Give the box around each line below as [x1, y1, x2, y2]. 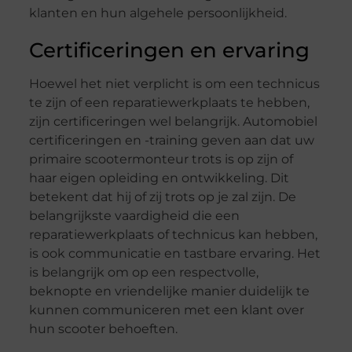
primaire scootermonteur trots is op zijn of [28, 152, 293, 167]
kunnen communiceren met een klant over [28, 302, 304, 318]
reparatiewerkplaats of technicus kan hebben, [28, 227, 317, 243]
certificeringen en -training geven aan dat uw [28, 133, 314, 148]
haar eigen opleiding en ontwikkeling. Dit [28, 170, 289, 186]
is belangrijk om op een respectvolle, [28, 265, 258, 280]
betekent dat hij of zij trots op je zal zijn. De [28, 189, 296, 205]
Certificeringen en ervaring [28, 38, 310, 64]
